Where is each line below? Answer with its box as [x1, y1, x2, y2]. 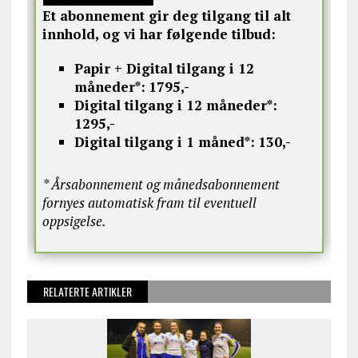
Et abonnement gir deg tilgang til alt [42, 6, 291, 25]
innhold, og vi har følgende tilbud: [42, 24, 276, 43]
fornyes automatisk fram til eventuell [42, 193, 257, 212]
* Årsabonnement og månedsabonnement [42, 174, 280, 193]
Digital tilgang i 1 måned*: [74, 132, 255, 151]
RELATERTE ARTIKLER [42, 283, 132, 300]
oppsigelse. [42, 211, 106, 230]
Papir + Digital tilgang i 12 [74, 58, 254, 78]
